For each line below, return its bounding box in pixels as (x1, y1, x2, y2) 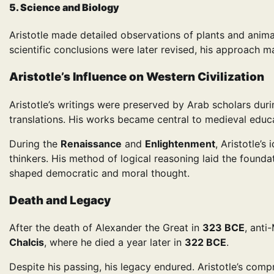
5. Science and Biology (9, 1, 119, 14)
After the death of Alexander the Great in (9, 221, 202, 234)
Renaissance (61, 137, 122, 150)
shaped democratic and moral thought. (9, 166, 190, 179)
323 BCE (202, 221, 245, 234)
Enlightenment (145, 137, 215, 150)
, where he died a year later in (44, 236, 185, 249)
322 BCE (185, 236, 226, 249)
